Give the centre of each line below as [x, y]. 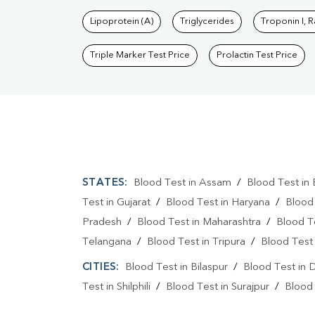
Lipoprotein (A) [122, 22]
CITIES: [101, 268]
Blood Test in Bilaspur [176, 268]
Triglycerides [207, 22]
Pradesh [102, 223]
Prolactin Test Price [257, 56]
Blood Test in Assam [182, 184]
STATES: [105, 184]
